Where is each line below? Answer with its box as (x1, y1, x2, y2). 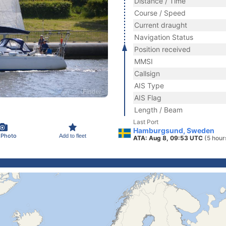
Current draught (134, 21, 187, 29)
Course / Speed (134, 9, 186, 17)
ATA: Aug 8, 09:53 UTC (133, 134, 204, 142)
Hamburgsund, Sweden (133, 126, 214, 135)
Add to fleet (59, 132, 86, 139)
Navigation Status (134, 33, 193, 41)
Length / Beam (134, 105, 183, 114)
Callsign (134, 69, 160, 78)
